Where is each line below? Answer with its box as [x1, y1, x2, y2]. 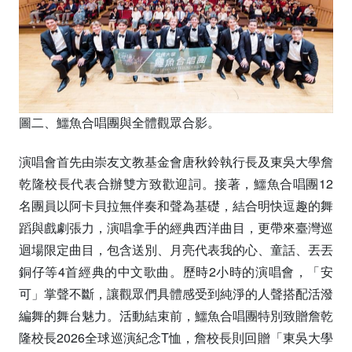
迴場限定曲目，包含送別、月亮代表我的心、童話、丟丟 [19, 240, 333, 258]
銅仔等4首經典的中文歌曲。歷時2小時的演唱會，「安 [19, 262, 333, 280]
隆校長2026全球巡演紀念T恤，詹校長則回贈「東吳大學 [19, 328, 333, 346]
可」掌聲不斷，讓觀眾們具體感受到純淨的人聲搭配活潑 [19, 284, 333, 302]
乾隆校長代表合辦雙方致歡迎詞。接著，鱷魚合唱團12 [19, 174, 333, 192]
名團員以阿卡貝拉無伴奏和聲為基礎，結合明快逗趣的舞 [19, 196, 333, 214]
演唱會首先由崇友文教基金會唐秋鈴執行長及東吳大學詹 [19, 152, 333, 170]
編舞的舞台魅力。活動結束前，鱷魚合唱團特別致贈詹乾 [19, 306, 333, 324]
